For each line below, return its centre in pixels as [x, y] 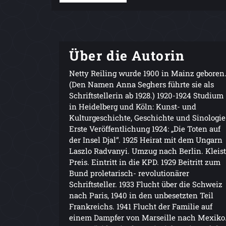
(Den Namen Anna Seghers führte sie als [142, 84]
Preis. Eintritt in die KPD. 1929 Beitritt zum [145, 162]
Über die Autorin [127, 55]
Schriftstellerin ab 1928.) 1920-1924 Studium [146, 95]
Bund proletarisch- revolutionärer [129, 173]
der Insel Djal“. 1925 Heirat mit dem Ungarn [146, 139]
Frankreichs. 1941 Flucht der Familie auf [141, 206]
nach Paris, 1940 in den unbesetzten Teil [141, 195]
